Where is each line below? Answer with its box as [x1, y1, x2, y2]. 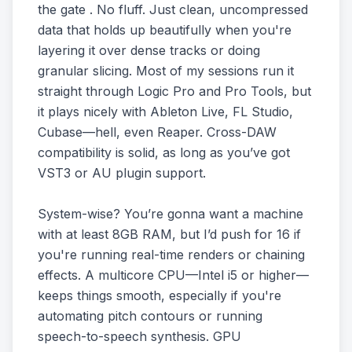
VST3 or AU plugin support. [38, 165, 206, 181]
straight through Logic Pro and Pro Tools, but [38, 83, 311, 99]
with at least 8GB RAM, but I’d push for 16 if [38, 226, 301, 242]
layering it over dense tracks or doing [38, 42, 260, 58]
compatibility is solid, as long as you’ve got [38, 145, 290, 160]
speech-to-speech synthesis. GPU [38, 328, 241, 344]
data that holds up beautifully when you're [38, 22, 291, 38]
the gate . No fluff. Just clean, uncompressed [38, 2, 308, 17]
